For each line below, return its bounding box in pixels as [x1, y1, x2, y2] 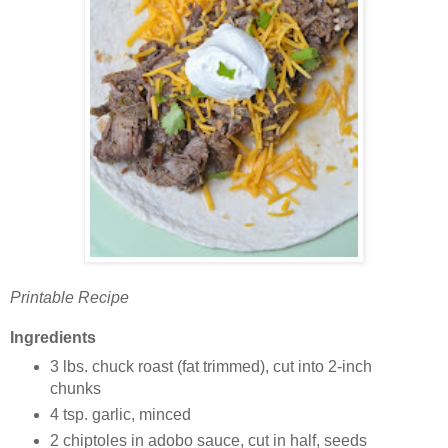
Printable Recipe [10, 288, 129, 306]
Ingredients [10, 328, 96, 346]
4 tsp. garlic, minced [49, 405, 191, 423]
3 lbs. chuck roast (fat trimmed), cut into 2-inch [49, 357, 372, 375]
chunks [49, 379, 101, 397]
